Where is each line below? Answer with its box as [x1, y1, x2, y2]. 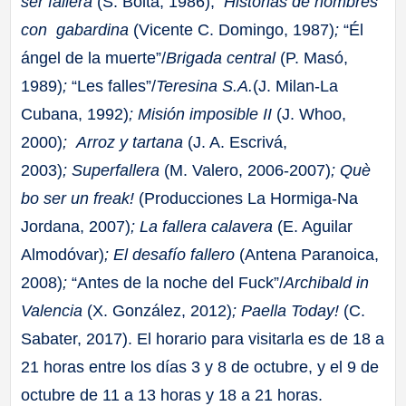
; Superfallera [63, 160, 160, 179]
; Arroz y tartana [63, 132, 184, 151]
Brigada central [166, 48, 281, 67]
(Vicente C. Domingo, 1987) [129, 20, 335, 39]
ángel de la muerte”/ [21, 48, 167, 67]
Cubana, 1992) [21, 104, 130, 123]
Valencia [21, 301, 83, 320]
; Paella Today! [232, 301, 344, 320]
